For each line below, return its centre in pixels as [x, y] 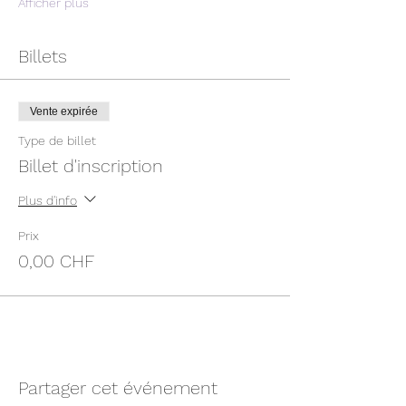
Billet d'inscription [91, 166]
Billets [43, 56]
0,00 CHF [56, 261]
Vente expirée [64, 111]
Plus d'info [48, 200]
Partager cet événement [118, 388]
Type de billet [57, 140]
